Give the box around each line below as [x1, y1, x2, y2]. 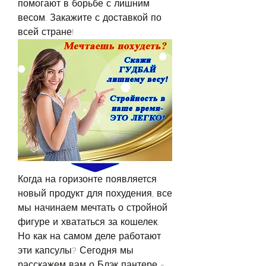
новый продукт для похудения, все [18, 187, 172, 199]
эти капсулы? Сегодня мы [18, 244, 134, 256]
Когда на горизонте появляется [18, 173, 157, 185]
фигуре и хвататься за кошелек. [18, 216, 159, 227]
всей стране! [18, 26, 74, 38]
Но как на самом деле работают [18, 230, 161, 242]
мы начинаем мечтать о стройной [18, 201, 167, 213]
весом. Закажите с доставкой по [18, 12, 161, 24]
